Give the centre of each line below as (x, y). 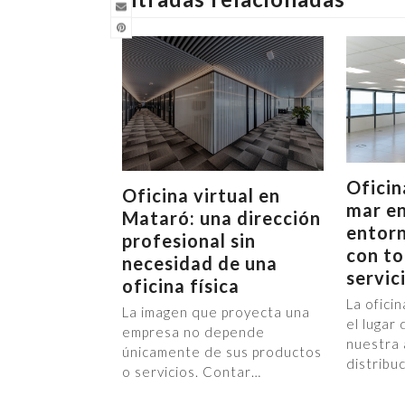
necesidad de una (199, 263)
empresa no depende (193, 331)
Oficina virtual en (201, 195)
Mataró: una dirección (221, 217)
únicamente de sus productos (221, 351)
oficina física (180, 285)
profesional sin (188, 240)
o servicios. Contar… (191, 371)
